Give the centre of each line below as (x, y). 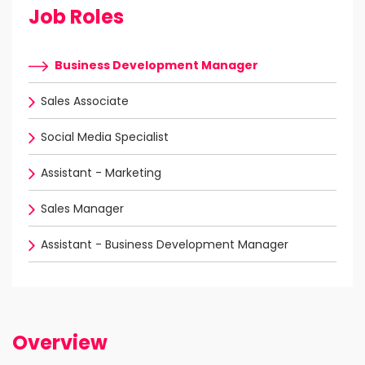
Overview (60, 343)
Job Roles (76, 17)
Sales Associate (85, 101)
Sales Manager (82, 209)
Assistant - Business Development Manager (165, 245)
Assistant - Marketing (101, 173)
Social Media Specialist (105, 137)
